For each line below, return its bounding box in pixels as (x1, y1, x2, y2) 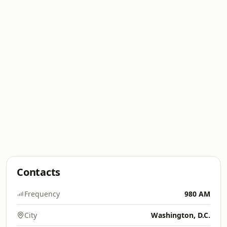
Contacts (17, 165, 61, 179)
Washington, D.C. (151, 210, 210, 220)
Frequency (24, 189, 60, 199)
